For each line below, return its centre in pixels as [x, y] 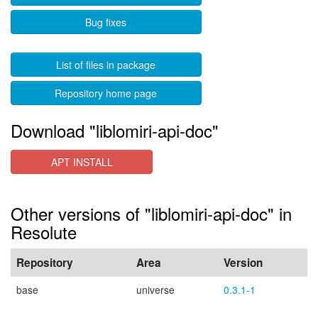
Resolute [44, 232]
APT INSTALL [82, 162]
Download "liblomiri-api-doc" [115, 130]
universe [155, 290]
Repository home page [106, 93]
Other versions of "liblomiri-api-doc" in [151, 213]
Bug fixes [106, 22]
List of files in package [106, 65]
